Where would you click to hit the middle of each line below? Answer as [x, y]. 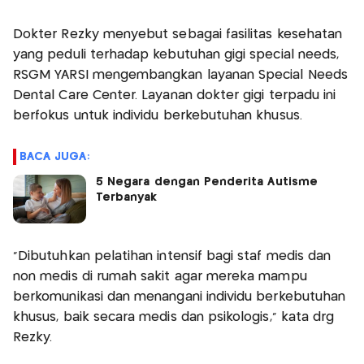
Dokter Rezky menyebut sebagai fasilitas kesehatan [178, 34]
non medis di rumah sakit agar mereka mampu [160, 276]
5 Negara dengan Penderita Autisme [207, 182]
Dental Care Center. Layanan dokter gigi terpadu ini [175, 95]
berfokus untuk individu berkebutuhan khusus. [158, 115]
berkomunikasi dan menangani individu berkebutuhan [180, 297]
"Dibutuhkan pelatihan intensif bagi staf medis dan [172, 256]
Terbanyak [127, 197]
